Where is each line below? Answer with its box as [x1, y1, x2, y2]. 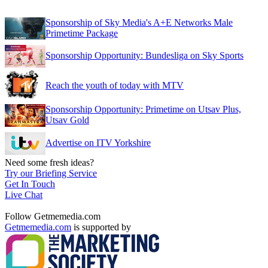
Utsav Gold [45, 114, 89, 125]
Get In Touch [5, 178, 55, 189]
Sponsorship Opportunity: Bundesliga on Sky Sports [45, 50, 243, 60]
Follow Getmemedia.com [5, 211, 100, 221]
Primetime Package [45, 28, 118, 38]
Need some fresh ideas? [5, 157, 94, 167]
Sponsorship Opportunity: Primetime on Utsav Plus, [45, 103, 241, 114]
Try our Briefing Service [5, 167, 97, 178]
